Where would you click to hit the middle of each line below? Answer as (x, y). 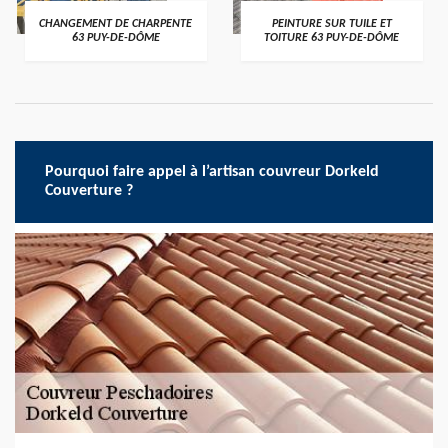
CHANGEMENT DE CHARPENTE (116, 24)
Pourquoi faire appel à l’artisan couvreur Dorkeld (212, 172)
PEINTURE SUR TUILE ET (331, 24)
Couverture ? (89, 191)
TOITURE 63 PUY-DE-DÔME (332, 38)
